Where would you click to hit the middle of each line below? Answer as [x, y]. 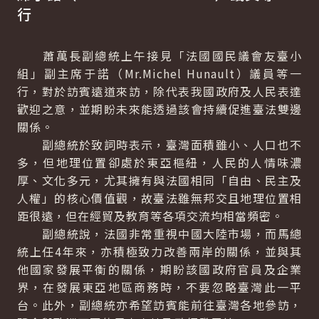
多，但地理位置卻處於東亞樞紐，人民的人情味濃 [159, 162]
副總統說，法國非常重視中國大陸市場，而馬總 [159, 234]
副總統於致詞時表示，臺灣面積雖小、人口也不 [159, 145]
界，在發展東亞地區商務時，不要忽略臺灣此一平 [159, 287]
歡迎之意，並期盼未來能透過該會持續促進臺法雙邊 [159, 109]
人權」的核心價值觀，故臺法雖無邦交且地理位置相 [159, 198]
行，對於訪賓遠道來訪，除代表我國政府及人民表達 [159, 91]
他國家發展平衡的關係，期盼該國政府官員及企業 [159, 269]
